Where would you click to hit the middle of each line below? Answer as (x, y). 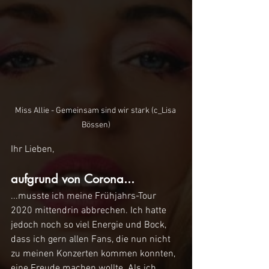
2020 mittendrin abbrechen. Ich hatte (90, 211)
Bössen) (96, 125)
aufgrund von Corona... (73, 179)
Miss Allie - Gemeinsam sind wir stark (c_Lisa (96, 111)
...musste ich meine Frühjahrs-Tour (85, 197)
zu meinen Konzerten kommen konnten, (94, 254)
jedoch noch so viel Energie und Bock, (90, 225)
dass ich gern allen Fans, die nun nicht (92, 240)
